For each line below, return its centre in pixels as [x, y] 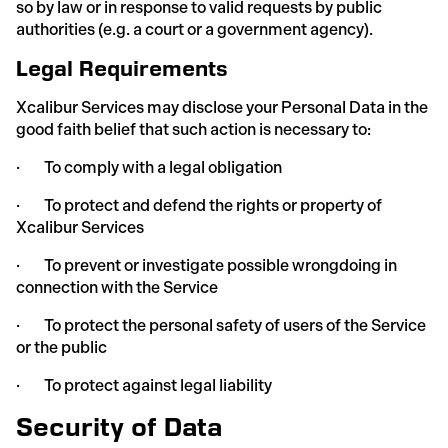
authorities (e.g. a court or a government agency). [194, 29]
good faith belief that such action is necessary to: [193, 129]
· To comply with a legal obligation [149, 167]
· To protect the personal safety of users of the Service [221, 325]
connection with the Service [117, 287]
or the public [61, 347]
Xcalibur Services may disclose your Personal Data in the [222, 107]
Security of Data [119, 426]
